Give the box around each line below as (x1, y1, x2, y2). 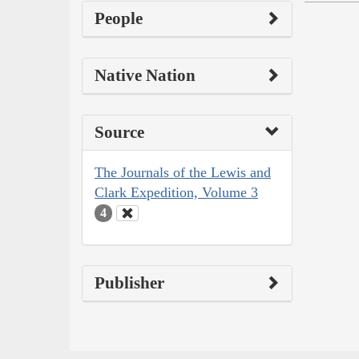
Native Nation (95, 65, 196, 85)
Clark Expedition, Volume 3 (95, 184, 258, 200)
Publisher (95, 273, 164, 293)
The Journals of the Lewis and (95, 163, 271, 180)
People (95, 8, 143, 28)
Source (95, 122, 144, 142)
